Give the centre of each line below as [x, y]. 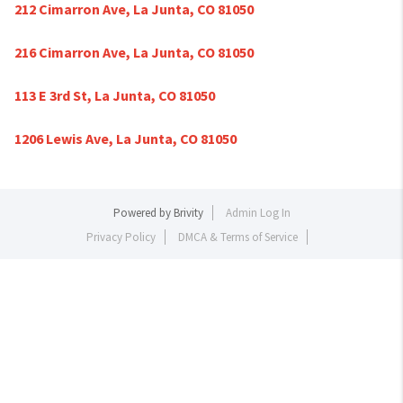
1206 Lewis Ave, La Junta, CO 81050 [125, 139]
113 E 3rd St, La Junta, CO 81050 [115, 95]
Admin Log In [258, 213]
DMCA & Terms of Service [237, 237]
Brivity [188, 213]
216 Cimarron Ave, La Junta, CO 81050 [134, 52]
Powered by [143, 213]
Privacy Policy [121, 237]
